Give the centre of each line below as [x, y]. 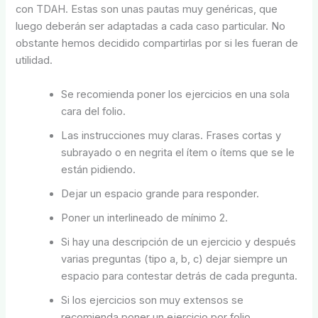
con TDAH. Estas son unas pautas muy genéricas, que [147, 10]
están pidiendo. [99, 169]
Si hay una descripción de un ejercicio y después [179, 242]
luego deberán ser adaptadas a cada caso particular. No [151, 27]
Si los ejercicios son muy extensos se [153, 300]
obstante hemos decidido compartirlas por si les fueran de [157, 44]
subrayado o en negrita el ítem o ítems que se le [178, 152]
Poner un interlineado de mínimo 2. [145, 218]
